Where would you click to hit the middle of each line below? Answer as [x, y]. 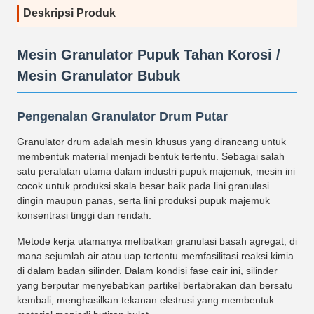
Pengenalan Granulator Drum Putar [122, 116]
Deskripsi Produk [69, 13]
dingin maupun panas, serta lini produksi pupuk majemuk [143, 200]
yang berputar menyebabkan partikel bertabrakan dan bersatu [155, 285]
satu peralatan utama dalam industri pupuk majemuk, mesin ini [156, 171]
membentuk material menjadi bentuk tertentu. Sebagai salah [151, 156]
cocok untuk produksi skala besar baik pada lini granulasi [143, 186]
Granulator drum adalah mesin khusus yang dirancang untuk [151, 142]
